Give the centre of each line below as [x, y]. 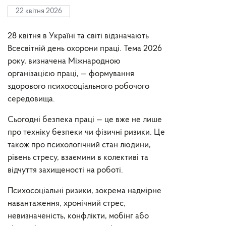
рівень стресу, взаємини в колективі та [78, 158]
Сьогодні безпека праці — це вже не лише [85, 120]
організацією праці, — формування [71, 74]
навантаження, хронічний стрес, [67, 204]
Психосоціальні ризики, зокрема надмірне [84, 191]
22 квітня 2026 [39, 11]
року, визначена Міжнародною [64, 61]
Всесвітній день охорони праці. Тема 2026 [85, 49]
